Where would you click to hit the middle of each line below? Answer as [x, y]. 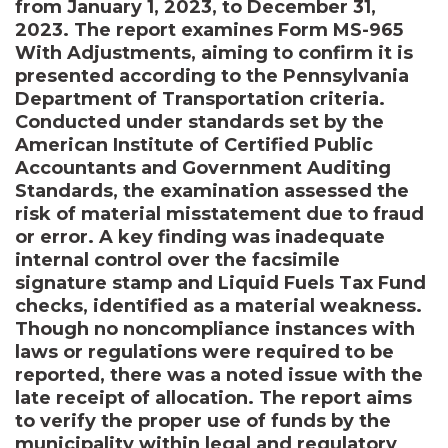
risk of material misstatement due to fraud [219, 213]
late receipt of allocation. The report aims [213, 397]
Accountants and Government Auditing [203, 167]
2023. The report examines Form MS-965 [209, 29]
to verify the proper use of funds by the [203, 420]
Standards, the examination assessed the [212, 190]
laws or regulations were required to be [204, 351]
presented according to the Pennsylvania [212, 75]
